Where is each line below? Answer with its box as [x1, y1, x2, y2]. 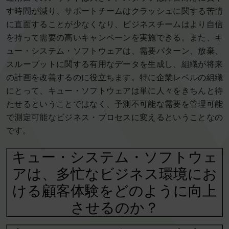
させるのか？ [70, 199, 159, 217]
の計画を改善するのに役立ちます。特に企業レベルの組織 [6, 73, 223, 83]
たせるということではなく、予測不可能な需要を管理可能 [6, 99, 223, 109]
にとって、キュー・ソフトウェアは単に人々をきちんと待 [6, 86, 223, 96]
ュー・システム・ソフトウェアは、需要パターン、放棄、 [6, 46, 223, 56]
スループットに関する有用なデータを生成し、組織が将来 [6, 59, 223, 70]
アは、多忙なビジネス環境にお [12, 165, 217, 183]
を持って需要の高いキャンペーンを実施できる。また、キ [6, 33, 223, 43]
